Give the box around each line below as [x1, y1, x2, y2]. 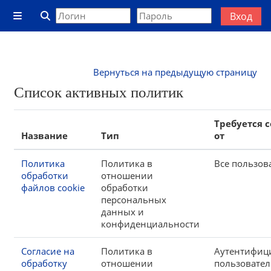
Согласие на [21, 245, 74, 257]
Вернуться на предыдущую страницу [93, 66, 257, 78]
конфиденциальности [101, 218, 200, 230]
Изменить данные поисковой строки [45, 25, 218, 39]
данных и [101, 206, 144, 218]
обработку [21, 257, 67, 269]
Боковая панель [18, 18, 94, 31]
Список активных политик [14, 84, 183, 100]
